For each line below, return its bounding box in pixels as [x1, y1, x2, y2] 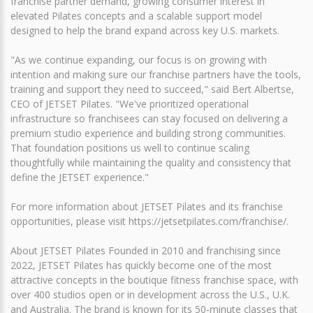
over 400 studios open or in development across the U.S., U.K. [10, 287, 290, 301]
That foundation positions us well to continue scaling [10, 140, 249, 154]
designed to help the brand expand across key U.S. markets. [10, 23, 279, 37]
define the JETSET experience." [10, 170, 149, 184]
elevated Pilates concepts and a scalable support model [10, 8, 262, 22]
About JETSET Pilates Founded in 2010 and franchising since [10, 243, 281, 257]
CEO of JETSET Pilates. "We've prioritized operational [10, 96, 249, 110]
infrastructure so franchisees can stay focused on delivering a [10, 111, 288, 125]
